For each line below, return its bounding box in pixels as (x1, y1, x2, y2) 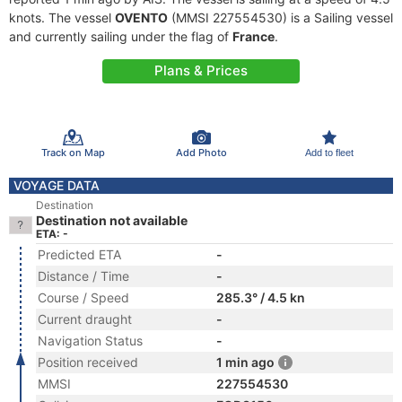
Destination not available (36, 213, 188, 228)
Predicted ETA (38, 247, 121, 262)
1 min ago (216, 354, 275, 370)
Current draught (38, 311, 132, 327)
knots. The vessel (9, 10, 115, 25)
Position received (38, 354, 138, 370)
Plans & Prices (154, 62, 248, 79)
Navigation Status (38, 333, 143, 348)
